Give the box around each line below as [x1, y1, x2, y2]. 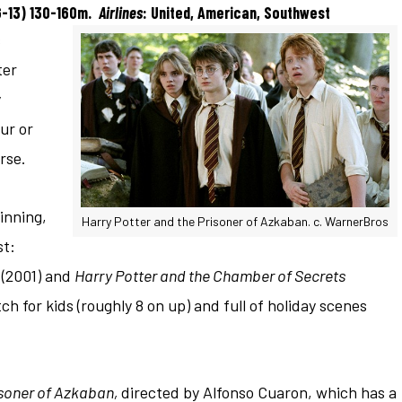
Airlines [99, 3, 143, 23]
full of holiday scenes [223, 294, 367, 315]
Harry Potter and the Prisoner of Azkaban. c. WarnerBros [82, 213, 389, 229]
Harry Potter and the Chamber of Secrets [74, 265, 345, 285]
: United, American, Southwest [143, 3, 330, 23]
